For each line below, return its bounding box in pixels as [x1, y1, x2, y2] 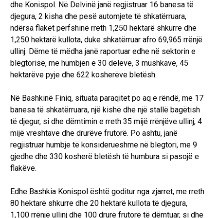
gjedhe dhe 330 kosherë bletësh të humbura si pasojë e [10, 152, 199, 162]
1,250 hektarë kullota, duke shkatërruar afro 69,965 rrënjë [10, 35, 202, 45]
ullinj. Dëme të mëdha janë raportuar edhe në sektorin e [10, 47, 196, 56]
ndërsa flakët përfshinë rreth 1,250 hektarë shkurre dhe [10, 23, 197, 33]
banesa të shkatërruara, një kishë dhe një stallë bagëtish [10, 105, 200, 115]
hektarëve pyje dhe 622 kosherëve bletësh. [10, 70, 157, 80]
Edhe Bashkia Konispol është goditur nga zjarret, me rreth [10, 187, 204, 197]
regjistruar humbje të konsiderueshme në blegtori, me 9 [10, 140, 197, 150]
